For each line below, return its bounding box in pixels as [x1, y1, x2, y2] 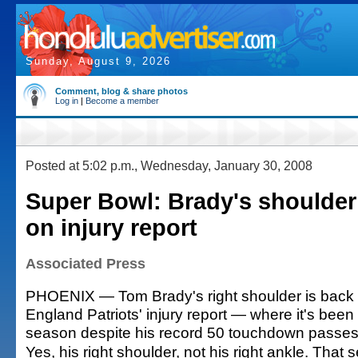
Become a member [86, 96, 159, 105]
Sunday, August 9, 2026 [26, 55, 171, 67]
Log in [55, 96, 78, 105]
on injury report [26, 215, 197, 241]
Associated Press [26, 256, 145, 272]
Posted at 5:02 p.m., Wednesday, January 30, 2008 [26, 158, 312, 173]
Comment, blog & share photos [55, 86, 188, 96]
